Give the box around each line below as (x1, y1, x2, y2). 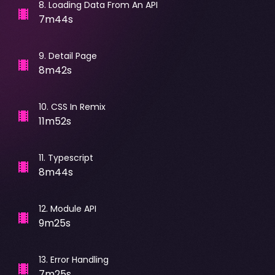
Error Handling (50, 253, 109, 266)
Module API (50, 202, 96, 215)
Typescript (47, 151, 93, 164)
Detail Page (48, 49, 97, 62)
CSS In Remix (50, 100, 106, 113)
